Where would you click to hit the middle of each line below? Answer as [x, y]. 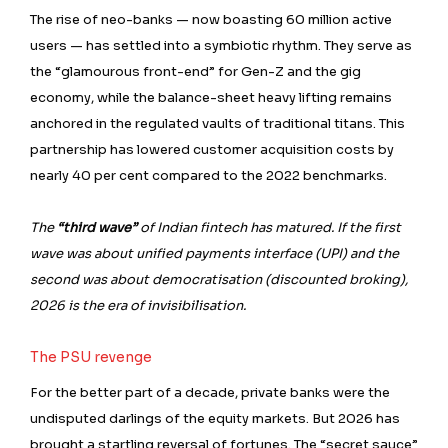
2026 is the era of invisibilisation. [138, 306]
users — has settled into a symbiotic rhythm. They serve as [221, 46]
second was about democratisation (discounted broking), [219, 280]
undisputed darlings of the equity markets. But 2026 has [215, 419]
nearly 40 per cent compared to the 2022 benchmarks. [208, 176]
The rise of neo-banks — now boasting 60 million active [211, 20]
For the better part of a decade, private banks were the [210, 393]
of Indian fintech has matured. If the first [269, 228]
